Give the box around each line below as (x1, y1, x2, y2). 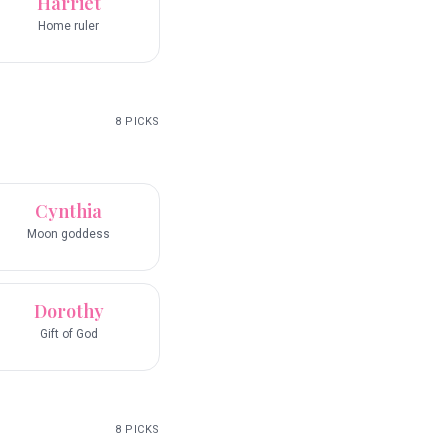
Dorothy (33, 299, 104, 324)
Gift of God (39, 327, 98, 342)
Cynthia (35, 199, 102, 224)
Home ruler (38, 19, 99, 34)
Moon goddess (27, 227, 110, 242)
